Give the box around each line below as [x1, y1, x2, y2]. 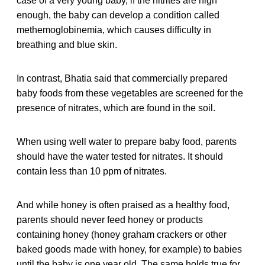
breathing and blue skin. [17, 39, 117, 50]
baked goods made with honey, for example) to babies [17, 244, 242, 254]
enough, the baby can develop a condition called [17, 9, 219, 20]
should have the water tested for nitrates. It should [17, 151, 223, 161]
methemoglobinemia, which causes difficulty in [17, 24, 211, 35]
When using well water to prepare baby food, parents [17, 136, 237, 147]
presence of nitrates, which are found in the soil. [17, 102, 215, 113]
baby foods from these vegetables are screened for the [17, 88, 243, 98]
